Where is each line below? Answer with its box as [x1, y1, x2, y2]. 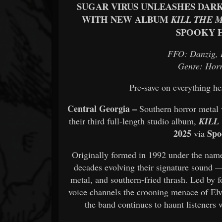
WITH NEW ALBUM [81, 12, 171, 26]
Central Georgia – [67, 102, 137, 115]
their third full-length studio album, [69, 114, 199, 127]
